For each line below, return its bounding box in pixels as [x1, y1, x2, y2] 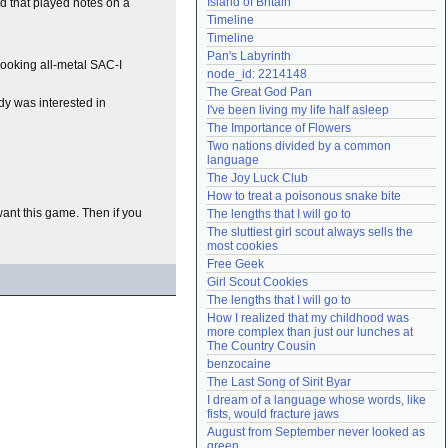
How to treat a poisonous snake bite [207, 189, 401, 203]
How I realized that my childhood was [207, 311, 409, 325]
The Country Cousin [207, 339, 316, 353]
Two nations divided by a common [207, 139, 391, 153]
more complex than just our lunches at [207, 325, 413, 339]
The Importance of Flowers [207, 121, 351, 135]
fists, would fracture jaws [207, 407, 339, 421]
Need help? [214, 9, 272, 21]
